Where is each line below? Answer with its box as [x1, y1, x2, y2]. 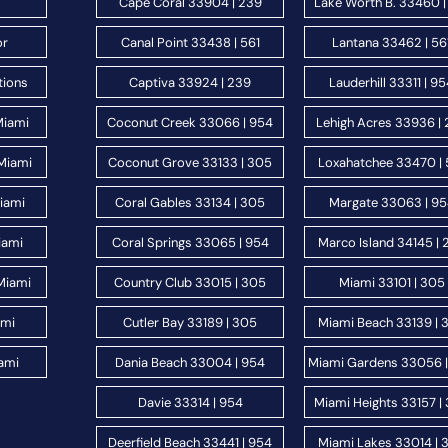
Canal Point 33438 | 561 [120, 33, 260, 51]
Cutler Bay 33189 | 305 [123, 313, 258, 331]
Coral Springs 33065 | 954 [111, 233, 269, 251]
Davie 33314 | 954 [137, 393, 243, 411]
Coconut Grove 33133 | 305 [108, 153, 273, 171]
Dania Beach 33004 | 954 [115, 353, 266, 371]
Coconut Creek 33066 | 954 [107, 113, 274, 131]
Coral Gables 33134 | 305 [115, 193, 266, 211]
